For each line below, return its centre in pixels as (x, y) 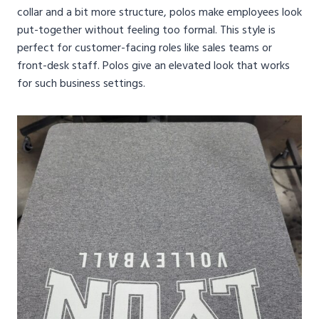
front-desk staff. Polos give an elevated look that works (153, 66)
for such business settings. (81, 84)
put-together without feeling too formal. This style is (146, 30)
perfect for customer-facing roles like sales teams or (145, 48)
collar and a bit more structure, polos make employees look (159, 12)
